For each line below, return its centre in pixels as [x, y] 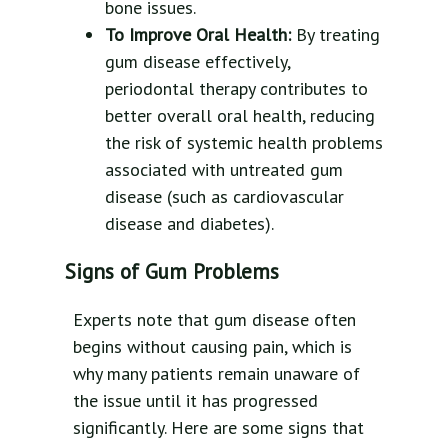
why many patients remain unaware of [216, 373]
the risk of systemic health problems [244, 142]
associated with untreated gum [224, 169]
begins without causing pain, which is [212, 346]
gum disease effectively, [197, 61]
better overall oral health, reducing [240, 115]
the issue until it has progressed [195, 400]
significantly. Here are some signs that [218, 427]
